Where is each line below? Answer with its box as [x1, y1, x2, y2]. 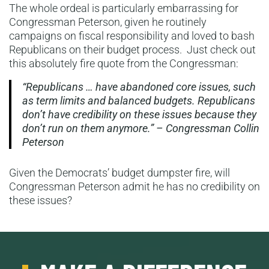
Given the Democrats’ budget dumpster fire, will [9, 166, 230, 179]
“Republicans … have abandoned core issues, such [22, 80, 256, 93]
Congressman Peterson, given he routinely [9, 16, 207, 28]
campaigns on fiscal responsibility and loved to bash [9, 29, 255, 42]
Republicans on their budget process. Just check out [9, 43, 256, 56]
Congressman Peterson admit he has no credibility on [9, 180, 260, 193]
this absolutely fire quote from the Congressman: [9, 57, 238, 70]
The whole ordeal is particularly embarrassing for [9, 2, 238, 14]
